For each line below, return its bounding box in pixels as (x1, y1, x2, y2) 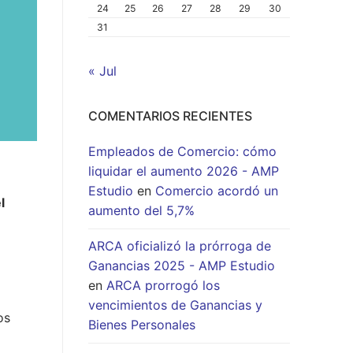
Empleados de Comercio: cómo (88, 143, 277, 160)
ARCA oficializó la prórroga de (88, 238, 271, 255)
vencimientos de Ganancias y (88, 297, 262, 314)
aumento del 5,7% (88, 203, 195, 219)
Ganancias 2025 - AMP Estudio (88, 258, 275, 274)
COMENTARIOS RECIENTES (88, 108, 252, 124)
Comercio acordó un (155, 183, 278, 199)
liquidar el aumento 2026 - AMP (88, 163, 279, 180)
